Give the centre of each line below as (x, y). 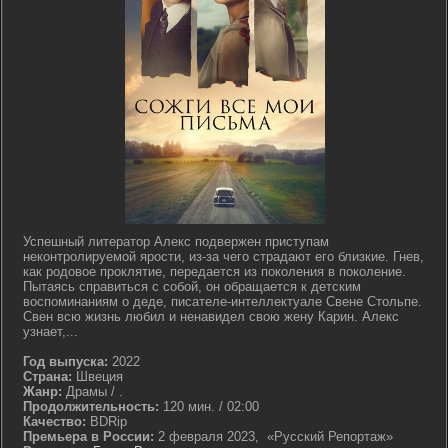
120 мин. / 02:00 (209, 406)
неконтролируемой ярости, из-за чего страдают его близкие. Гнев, (223, 256)
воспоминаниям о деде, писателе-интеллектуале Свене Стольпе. (222, 301)
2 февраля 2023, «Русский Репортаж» (273, 436)
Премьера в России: (88, 436)
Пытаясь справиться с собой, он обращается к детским (192, 286)
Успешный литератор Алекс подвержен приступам (176, 241)
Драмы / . (92, 391)
